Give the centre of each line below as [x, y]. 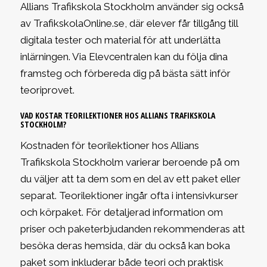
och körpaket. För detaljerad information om [121, 212]
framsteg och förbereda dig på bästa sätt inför [125, 73]
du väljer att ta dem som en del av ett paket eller [130, 179]
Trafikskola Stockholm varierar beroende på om [130, 162]
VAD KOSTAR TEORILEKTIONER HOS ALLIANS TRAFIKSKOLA [117, 115]
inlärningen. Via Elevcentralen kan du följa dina [124, 56]
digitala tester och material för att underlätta [120, 40]
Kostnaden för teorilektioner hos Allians [109, 146]
